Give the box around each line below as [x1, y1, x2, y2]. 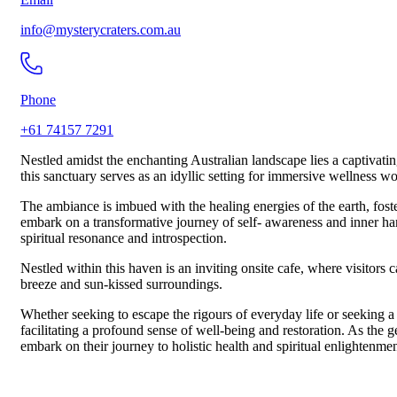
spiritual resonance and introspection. [20, 230, 227, 246]
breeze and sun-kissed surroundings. [20, 276, 222, 292]
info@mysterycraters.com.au [20, 22, 181, 38]
